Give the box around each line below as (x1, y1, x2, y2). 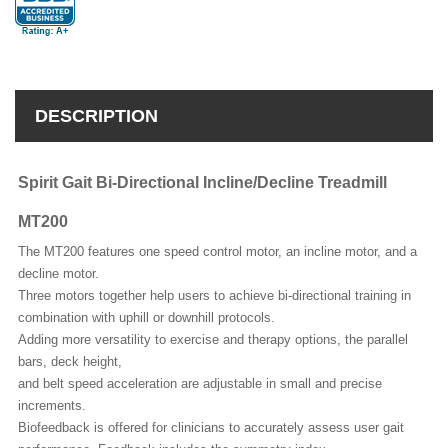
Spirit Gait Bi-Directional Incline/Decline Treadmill (18, 174, 387, 192)
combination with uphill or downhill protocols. (18, 310, 275, 326)
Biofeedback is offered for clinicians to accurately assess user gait (18, 420, 404, 436)
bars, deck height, (18, 354, 122, 370)
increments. (18, 398, 86, 414)
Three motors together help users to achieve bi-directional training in (18, 288, 411, 304)
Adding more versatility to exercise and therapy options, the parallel (18, 332, 408, 348)
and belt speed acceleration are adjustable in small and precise (18, 376, 382, 392)
